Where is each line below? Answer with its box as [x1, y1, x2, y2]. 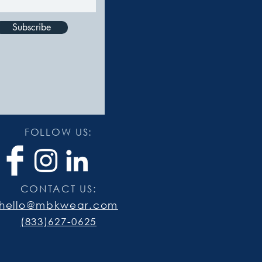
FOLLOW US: [25, 125, 92, 138]
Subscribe [12, 20, 51, 33]
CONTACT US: [20, 182, 97, 195]
